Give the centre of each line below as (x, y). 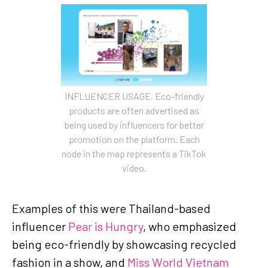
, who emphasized (190, 226)
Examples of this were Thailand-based (111, 208)
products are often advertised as (134, 110)
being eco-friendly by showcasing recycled (124, 244)
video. (134, 167)
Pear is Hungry (106, 226)
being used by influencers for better (134, 124)
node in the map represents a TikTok (134, 153)
